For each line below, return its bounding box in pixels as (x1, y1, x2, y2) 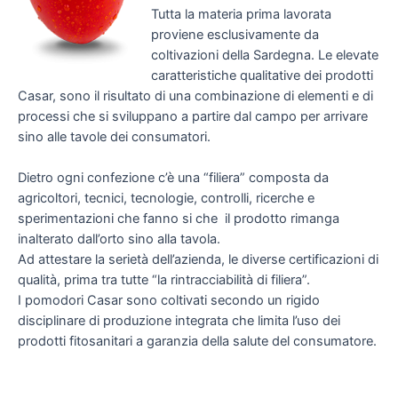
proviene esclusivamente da (150, 26, 319, 43)
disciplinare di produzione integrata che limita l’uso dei (18, 313, 340, 330)
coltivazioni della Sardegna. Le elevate (150, 46, 378, 63)
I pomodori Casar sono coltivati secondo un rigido (18, 292, 320, 309)
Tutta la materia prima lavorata (150, 5, 331, 22)
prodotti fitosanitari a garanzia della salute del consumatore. (18, 333, 377, 350)
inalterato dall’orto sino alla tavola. (18, 231, 220, 248)
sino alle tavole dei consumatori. (18, 128, 211, 145)
